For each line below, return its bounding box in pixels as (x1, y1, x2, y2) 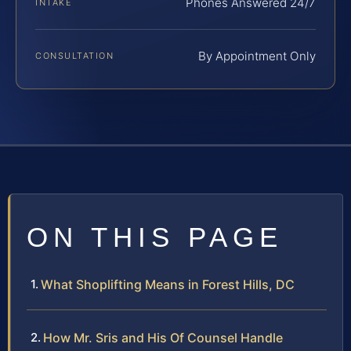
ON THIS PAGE (27, 222, 283, 253)
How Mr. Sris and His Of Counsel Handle (43, 330, 283, 346)
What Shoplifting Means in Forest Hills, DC (41, 277, 295, 293)
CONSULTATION (35, 50, 114, 62)
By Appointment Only (198, 49, 316, 64)
